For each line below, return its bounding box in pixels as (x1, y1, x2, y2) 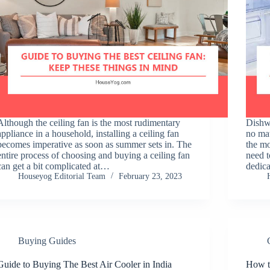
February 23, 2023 (119, 171, 183, 181)
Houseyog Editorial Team (18, 171, 106, 181)
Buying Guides (18, 235, 77, 246)
